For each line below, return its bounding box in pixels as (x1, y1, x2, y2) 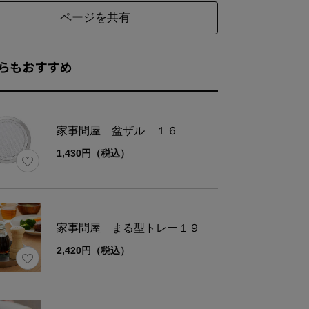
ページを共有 (60, 11, 130, 25)
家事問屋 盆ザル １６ (57, 124, 178, 137)
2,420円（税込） (57, 244, 130, 256)
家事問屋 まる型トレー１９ (57, 221, 200, 234)
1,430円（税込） (57, 147, 130, 159)
